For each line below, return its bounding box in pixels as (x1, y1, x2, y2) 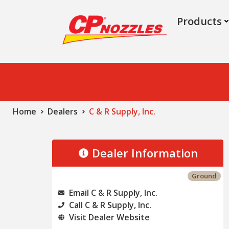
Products (177, 14, 222, 28)
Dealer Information (92, 145, 198, 161)
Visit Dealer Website (69, 211, 150, 223)
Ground (191, 171, 217, 180)
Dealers (48, 105, 78, 117)
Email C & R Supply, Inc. (69, 187, 157, 198)
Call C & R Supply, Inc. (69, 199, 151, 211)
